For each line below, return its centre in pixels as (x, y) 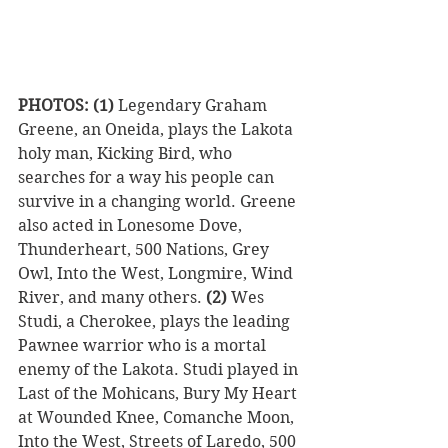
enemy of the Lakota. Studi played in (160, 370)
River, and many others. (112, 298)
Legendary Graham (192, 106)
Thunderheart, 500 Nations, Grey (145, 250)
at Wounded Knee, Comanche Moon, (158, 418)
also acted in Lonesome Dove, (132, 226)
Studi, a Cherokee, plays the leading (156, 322)
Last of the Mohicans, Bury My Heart (159, 394)
